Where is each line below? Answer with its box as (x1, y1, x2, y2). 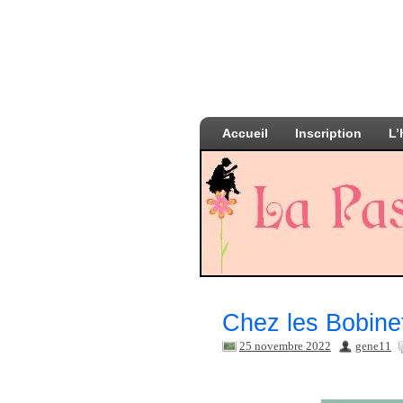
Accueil (222, 126, 268, 140)
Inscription (295, 126, 362, 140)
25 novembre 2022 (239, 339, 331, 353)
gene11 (355, 339, 391, 353)
